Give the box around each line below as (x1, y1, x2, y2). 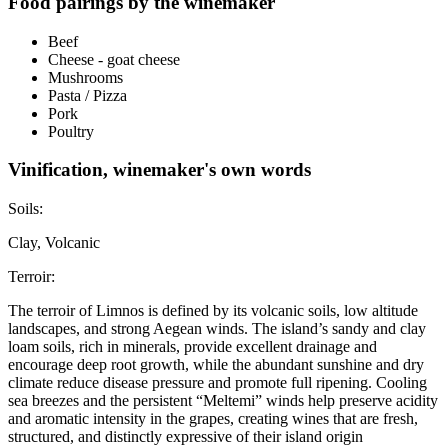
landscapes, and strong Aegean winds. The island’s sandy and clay (8, 320, 426, 337)
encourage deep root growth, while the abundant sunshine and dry (8, 356, 424, 373)
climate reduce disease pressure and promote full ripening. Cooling (8, 374, 427, 391)
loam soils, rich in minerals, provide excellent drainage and (8, 338, 377, 355)
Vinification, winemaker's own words (8, 159, 311, 181)
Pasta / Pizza (48, 86, 127, 104)
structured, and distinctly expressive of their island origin (8, 428, 363, 445)
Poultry (48, 122, 94, 140)
